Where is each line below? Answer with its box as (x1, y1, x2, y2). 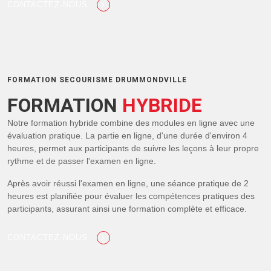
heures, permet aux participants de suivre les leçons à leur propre (7, 143, 259, 153)
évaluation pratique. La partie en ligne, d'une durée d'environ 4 (7, 131, 247, 140)
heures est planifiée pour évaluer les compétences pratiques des (7, 191, 255, 201)
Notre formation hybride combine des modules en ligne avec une (7, 118, 255, 128)
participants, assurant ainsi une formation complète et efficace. (7, 204, 247, 214)
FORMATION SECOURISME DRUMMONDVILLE (7, 76, 187, 84)
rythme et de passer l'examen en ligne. (7, 156, 156, 166)
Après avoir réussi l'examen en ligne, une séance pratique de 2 (7, 178, 249, 188)
